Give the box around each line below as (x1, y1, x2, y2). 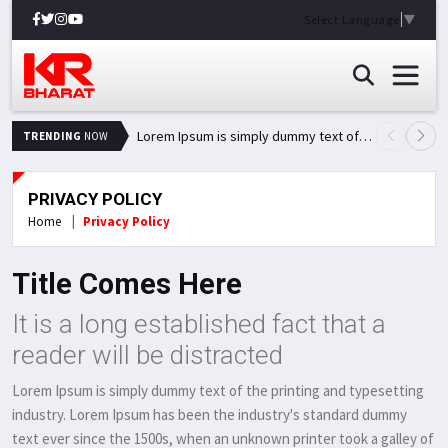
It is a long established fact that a (12, 309, 386, 339)
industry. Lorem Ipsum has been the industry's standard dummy (12, 405, 407, 424)
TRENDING (23, 129, 82, 143)
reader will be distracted (12, 340, 283, 370)
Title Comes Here (12, 267, 242, 301)
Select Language (304, 11, 400, 27)
